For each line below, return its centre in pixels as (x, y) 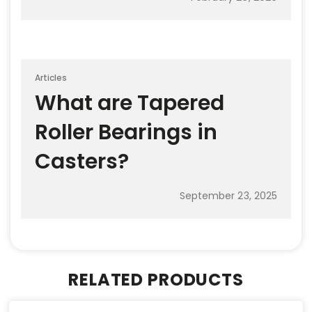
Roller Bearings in (126, 132)
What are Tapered (130, 103)
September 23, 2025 (228, 195)
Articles (51, 77)
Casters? (82, 161)
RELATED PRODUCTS (156, 280)
